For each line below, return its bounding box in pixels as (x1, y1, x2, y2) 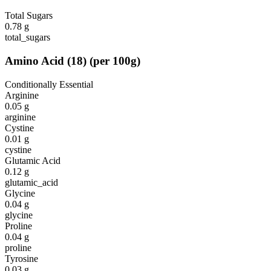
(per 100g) (90, 54, 140, 67)
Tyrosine (5, 253, 38, 264)
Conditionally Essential (5, 79, 93, 90)
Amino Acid (5, 54, 64, 67)
